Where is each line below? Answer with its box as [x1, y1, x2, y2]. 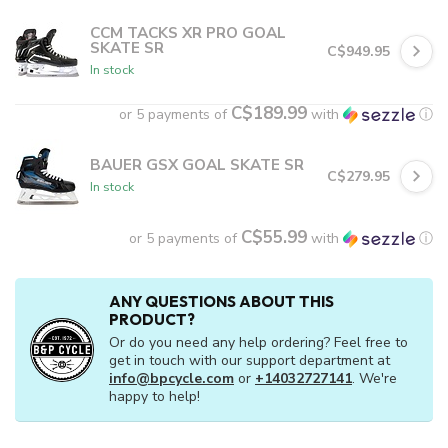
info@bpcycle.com [109, 369, 234, 389]
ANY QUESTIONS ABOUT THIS [109, 292, 334, 312]
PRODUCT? [109, 310, 195, 330]
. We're [352, 369, 397, 389]
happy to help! [109, 387, 200, 407]
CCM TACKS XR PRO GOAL [90, 21, 286, 43]
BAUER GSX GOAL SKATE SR [90, 154, 304, 176]
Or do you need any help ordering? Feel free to [109, 333, 408, 353]
